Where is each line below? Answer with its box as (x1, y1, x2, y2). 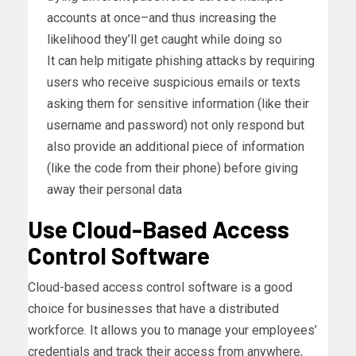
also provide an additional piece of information (47, 138, 304, 154)
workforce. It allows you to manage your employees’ (28, 322, 317, 338)
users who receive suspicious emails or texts (47, 74, 300, 90)
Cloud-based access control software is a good (28, 279, 292, 295)
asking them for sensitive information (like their (47, 95, 309, 111)
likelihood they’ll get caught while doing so (47, 31, 282, 47)
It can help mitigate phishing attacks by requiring (47, 52, 315, 68)
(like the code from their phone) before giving (47, 160, 298, 176)
